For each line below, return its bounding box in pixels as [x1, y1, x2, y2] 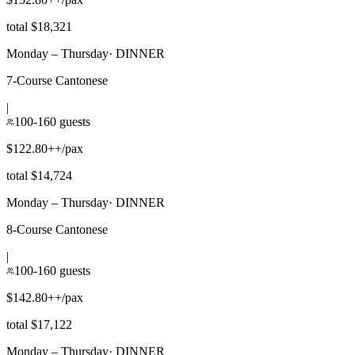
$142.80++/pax [6, 290, 83, 304]
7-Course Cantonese [6, 73, 108, 87]
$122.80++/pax [6, 141, 83, 155]
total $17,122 [6, 317, 72, 331]
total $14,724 [6, 168, 72, 182]
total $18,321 [6, 19, 72, 33]
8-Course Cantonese [6, 222, 108, 236]
